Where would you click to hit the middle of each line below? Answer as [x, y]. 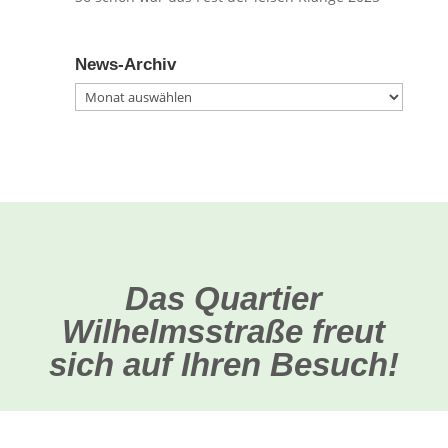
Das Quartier [224, 299]
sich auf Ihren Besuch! [223, 365]
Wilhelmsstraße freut [224, 332]
